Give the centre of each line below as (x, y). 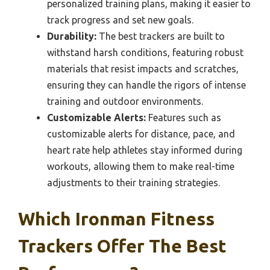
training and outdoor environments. (125, 101)
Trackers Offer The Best (122, 246)
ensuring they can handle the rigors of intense (146, 85)
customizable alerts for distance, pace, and (141, 134)
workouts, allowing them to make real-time (141, 166)
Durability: (72, 36)
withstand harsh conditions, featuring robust (145, 52)
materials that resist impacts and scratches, (143, 69)
